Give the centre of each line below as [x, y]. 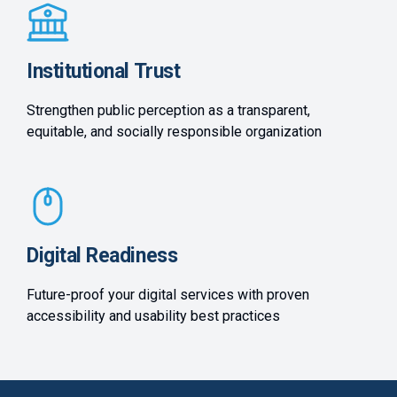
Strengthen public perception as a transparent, [168, 111]
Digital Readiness [102, 256]
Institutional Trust [104, 72]
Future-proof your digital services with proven [168, 295]
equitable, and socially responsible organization [174, 132]
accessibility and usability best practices [153, 316]
